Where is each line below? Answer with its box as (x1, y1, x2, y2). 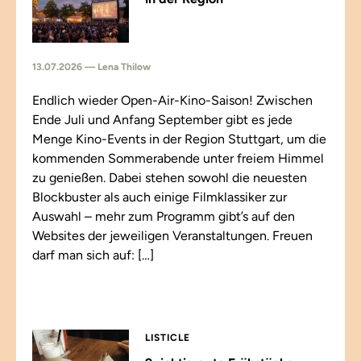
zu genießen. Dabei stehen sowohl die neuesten (32, 170, 307, 185)
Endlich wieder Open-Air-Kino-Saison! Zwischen (32, 93, 313, 108)
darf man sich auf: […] (32, 247, 154, 263)
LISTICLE (145, 332, 190, 343)
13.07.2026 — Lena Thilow (32, 61, 151, 73)
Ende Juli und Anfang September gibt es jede (32, 112, 293, 127)
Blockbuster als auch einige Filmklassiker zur (32, 189, 287, 205)
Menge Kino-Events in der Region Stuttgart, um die (32, 131, 326, 147)
